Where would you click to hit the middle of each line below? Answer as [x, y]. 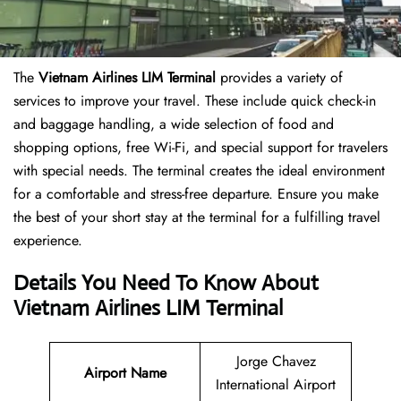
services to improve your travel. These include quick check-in [195, 101]
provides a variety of [282, 78]
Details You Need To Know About [166, 283]
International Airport [276, 385]
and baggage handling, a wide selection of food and [174, 124]
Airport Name [125, 373]
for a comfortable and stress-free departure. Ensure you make [196, 194]
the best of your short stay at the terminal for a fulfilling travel [197, 218]
